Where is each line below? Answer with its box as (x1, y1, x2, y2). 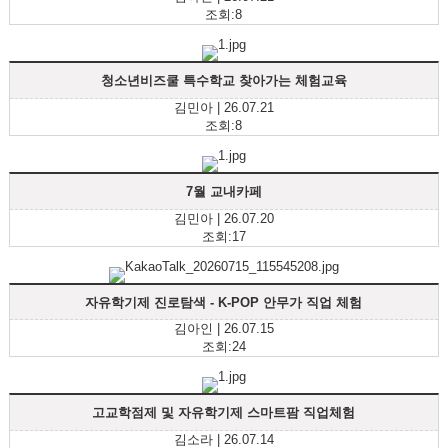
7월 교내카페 (185, 183, 262, 199)
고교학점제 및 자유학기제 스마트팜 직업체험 (92, 404, 356, 420)
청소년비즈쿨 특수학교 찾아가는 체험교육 (100, 72, 347, 88)
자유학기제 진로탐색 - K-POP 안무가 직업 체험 (85, 294, 363, 310)
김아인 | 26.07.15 (173, 321, 274, 337)
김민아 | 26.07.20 (173, 210, 274, 226)
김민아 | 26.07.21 (173, 99, 274, 115)
